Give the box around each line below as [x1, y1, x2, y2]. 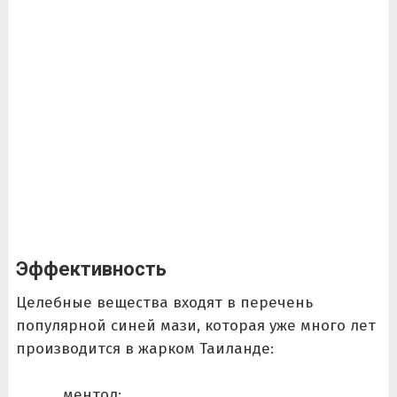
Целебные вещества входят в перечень [15, 293, 313, 312]
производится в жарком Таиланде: [15, 339, 274, 358]
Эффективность [15, 258, 167, 280]
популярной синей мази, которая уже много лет [15, 316, 376, 335]
